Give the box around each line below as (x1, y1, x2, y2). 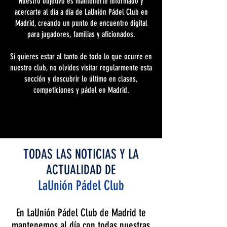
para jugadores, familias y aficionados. (27, 29, 135, 39)
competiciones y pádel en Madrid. (33, 85, 129, 95)
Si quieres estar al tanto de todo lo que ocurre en (10, 52, 152, 61)
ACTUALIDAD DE (46, 162, 116, 178)
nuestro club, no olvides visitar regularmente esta (10, 63, 152, 72)
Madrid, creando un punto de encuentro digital (15, 18, 147, 28)
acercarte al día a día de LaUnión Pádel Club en (14, 7, 148, 17)
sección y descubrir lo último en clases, (24, 74, 138, 84)
